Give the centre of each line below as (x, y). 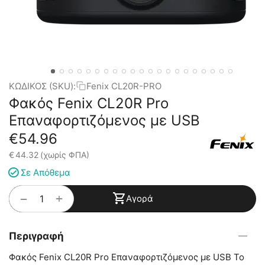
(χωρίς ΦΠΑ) (65, 155)
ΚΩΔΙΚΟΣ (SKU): (42, 86)
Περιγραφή (36, 236)
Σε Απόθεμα (46, 173)
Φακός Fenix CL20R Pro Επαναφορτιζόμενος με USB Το (127, 257)
